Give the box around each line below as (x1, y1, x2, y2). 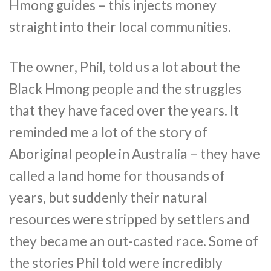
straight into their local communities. (9, 19, 231, 36)
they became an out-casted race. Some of (9, 232, 258, 249)
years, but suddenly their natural (9, 189, 207, 206)
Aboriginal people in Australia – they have (9, 145, 260, 162)
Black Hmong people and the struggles (9, 80, 241, 97)
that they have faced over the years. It (9, 102, 239, 119)
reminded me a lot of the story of (9, 123, 207, 140)
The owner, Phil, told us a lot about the (9, 58, 240, 75)
